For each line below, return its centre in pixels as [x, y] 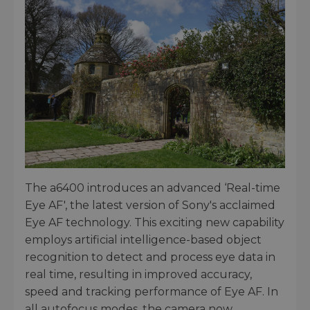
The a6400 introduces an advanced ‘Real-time [153, 188]
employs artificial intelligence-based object [143, 240]
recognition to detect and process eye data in [150, 257]
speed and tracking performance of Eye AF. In [152, 292]
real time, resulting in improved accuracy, [138, 275]
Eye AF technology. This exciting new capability [155, 223]
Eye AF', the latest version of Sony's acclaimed [150, 206]
